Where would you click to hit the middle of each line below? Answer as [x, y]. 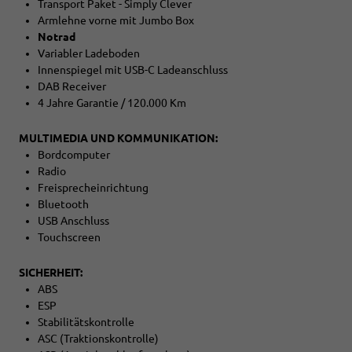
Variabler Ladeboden [89, 54]
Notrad [57, 37]
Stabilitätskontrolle [86, 323]
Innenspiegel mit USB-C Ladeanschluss [133, 70]
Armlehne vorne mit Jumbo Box [116, 21]
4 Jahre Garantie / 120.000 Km [112, 103]
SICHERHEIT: [51, 273]
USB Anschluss [73, 221]
